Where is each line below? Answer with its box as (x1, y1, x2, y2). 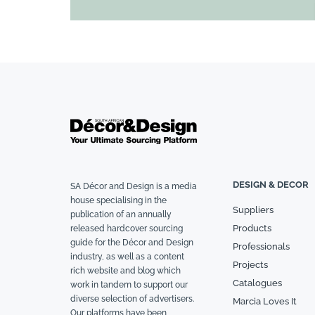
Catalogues (232, 278, 282, 289)
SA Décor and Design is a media (70, 181, 197, 192)
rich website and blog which (70, 266, 181, 276)
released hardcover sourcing (70, 224, 183, 234)
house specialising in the (70, 195, 167, 206)
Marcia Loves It (232, 296, 297, 307)
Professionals (232, 241, 290, 252)
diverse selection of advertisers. (70, 294, 194, 304)
